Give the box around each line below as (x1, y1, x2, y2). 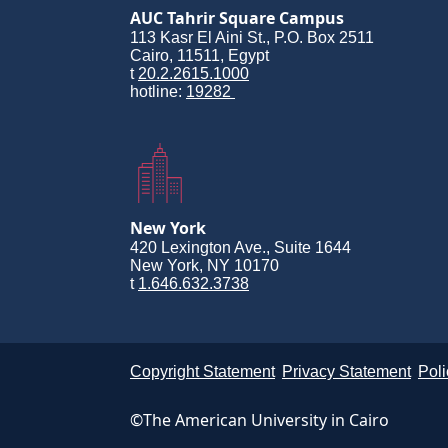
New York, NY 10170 (130, 257, 279, 275)
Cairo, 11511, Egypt (130, 47, 269, 65)
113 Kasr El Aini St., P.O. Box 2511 (130, 29, 374, 47)
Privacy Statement (282, 363, 411, 381)
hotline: (130, 83, 186, 101)
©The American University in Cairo (130, 409, 389, 432)
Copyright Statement (130, 363, 275, 381)
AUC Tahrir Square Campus (130, 7, 344, 30)
